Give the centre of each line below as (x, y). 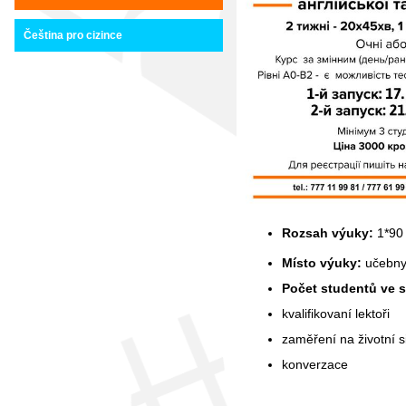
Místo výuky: (322, 262)
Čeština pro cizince (73, 35)
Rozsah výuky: (328, 233)
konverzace (315, 364)
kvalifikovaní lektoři (336, 313)
